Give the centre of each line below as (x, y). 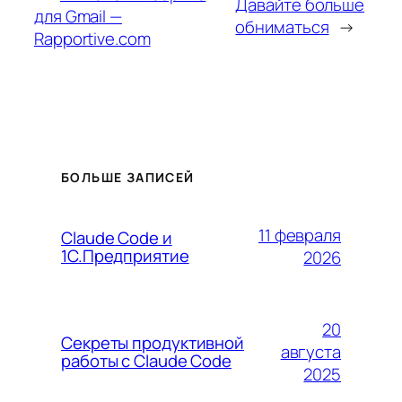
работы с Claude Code (146, 361)
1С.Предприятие (125, 256)
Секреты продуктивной (153, 343)
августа (310, 351)
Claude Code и (117, 238)
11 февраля (299, 236)
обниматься (282, 27)
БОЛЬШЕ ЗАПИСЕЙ (128, 178)
